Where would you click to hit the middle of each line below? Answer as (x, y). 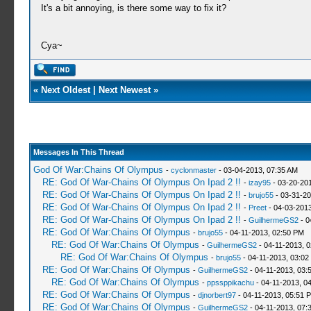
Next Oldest (65, 90)
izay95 (259, 183)
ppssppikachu (230, 283)
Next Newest (124, 90)
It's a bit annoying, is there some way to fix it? (133, 8)
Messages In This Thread (78, 152)
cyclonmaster (193, 170)
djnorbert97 (217, 295)
